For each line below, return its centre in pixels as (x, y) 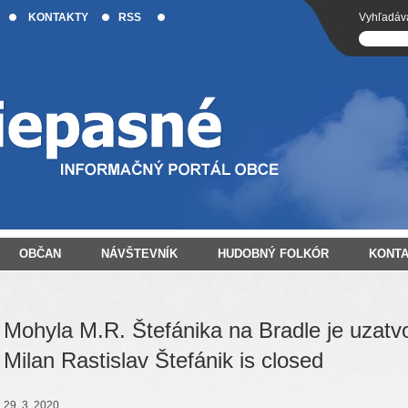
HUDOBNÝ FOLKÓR (273, 254)
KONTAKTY (58, 17)
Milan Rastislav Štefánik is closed (163, 360)
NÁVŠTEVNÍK (139, 254)
